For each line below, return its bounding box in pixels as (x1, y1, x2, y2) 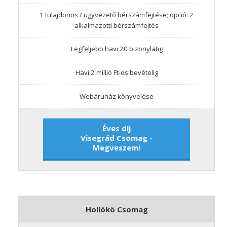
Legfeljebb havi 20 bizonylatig (70, 44, 163, 54)
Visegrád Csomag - (81, 132, 153, 143)
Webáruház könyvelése (80, 91, 154, 101)
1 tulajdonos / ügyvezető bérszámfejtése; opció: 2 (40, 10, 194, 19)
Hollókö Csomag (85, 204, 148, 214)
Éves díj (102, 123, 131, 133)
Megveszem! (93, 142, 140, 153)
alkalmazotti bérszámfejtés (74, 20, 159, 30)
